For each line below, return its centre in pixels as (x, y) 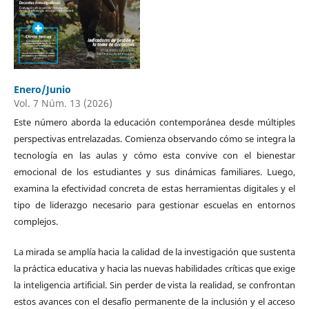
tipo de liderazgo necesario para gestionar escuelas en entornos (154, 205)
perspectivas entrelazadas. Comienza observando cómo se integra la (154, 138)
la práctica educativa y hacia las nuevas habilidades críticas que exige (154, 268)
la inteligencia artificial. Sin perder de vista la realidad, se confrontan (154, 285)
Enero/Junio (42, 89)
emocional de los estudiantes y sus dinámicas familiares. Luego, (154, 171)
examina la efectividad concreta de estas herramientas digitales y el (154, 188)
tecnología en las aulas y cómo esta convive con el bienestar (154, 155)
